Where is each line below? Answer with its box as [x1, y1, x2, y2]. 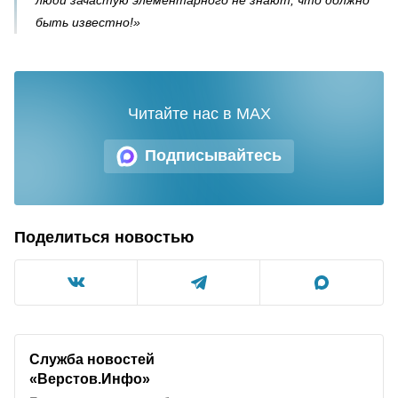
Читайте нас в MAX [127, 104, 271, 123]
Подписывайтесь [145, 147, 282, 164]
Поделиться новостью [14, 227, 194, 246]
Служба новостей [29, 350, 155, 367]
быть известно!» [36, 14, 140, 29]
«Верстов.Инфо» [29, 370, 150, 386]
